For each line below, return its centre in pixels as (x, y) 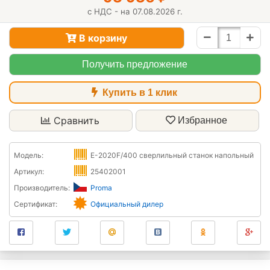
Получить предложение (134, 64)
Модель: (29, 155)
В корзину (102, 38)
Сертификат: (36, 204)
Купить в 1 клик (139, 92)
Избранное (203, 121)
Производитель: (42, 188)
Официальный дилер (127, 204)
